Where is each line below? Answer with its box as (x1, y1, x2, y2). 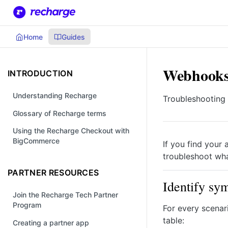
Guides (62, 32, 85, 41)
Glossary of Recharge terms (13, 108, 106, 118)
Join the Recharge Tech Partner (13, 190, 118, 199)
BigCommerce (13, 136, 60, 146)
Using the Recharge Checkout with (13, 126, 129, 135)
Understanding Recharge (13, 91, 97, 100)
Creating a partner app (13, 218, 89, 227)
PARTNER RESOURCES (8, 167, 99, 178)
